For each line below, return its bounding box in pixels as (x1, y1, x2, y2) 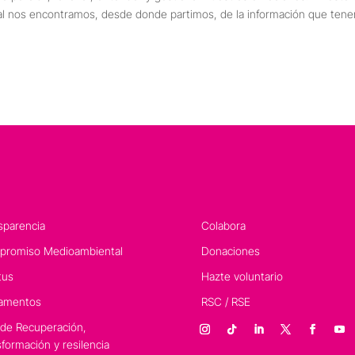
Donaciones (200, 243, 260, 258)
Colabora (200, 218, 246, 232)
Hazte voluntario (200, 269, 283, 283)
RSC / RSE (200, 294, 250, 308)
